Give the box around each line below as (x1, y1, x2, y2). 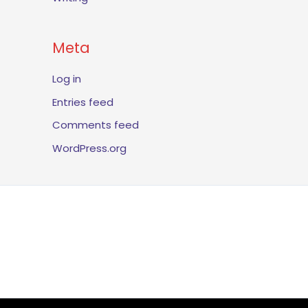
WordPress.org (52, 141, 126, 155)
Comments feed (52, 118, 139, 133)
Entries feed (52, 94, 113, 109)
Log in (52, 71, 81, 86)
